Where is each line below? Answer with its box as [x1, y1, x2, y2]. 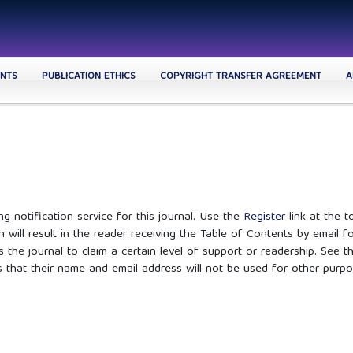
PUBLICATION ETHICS [42, 67, 136, 86]
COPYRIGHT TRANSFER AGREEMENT [160, 67, 321, 86]
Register [243, 207, 285, 229]
